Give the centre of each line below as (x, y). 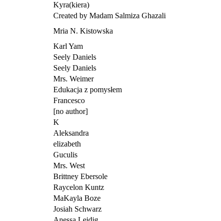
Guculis (65, 154)
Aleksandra (71, 133)
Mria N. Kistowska (83, 31)
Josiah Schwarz (77, 209)
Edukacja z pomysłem (88, 89)
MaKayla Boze (77, 198)
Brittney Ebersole (80, 176)
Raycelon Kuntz (79, 187)
